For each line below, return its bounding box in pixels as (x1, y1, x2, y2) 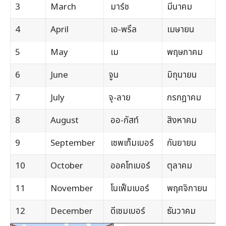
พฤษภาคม (166, 45, 203, 59)
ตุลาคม (166, 159, 192, 173)
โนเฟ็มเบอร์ (108, 182, 149, 195)
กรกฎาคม (166, 91, 201, 104)
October (50, 159, 83, 173)
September (50, 136, 95, 150)
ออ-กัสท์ (108, 114, 139, 127)
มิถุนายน (166, 68, 197, 82)
